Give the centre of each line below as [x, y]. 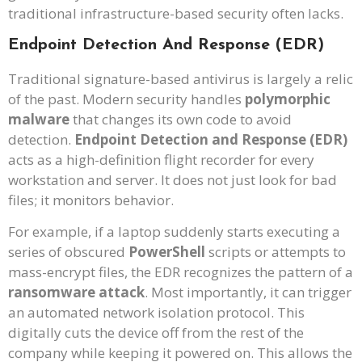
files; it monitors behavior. [91, 200]
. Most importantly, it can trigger [248, 293]
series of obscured [68, 252]
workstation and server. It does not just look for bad [173, 180]
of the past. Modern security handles [126, 99]
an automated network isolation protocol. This [156, 313]
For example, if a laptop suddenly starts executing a [174, 232]
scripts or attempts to [276, 252]
